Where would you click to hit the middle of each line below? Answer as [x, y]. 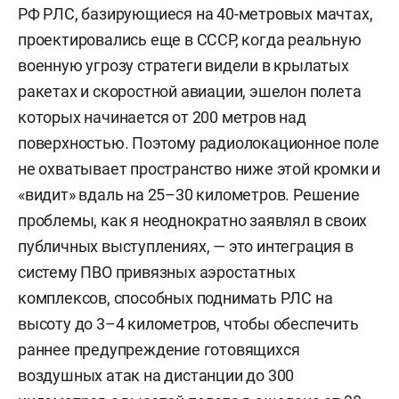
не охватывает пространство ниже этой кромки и [199, 169]
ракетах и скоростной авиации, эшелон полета [190, 91]
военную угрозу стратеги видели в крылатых [183, 65]
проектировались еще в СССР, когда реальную [190, 40]
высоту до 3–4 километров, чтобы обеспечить [188, 324]
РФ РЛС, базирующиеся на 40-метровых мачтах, [195, 14]
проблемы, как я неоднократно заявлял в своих [193, 220]
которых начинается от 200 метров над [162, 117]
